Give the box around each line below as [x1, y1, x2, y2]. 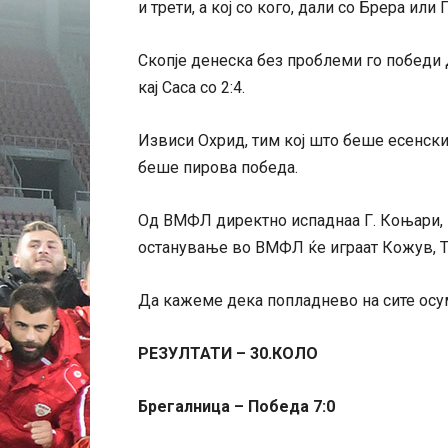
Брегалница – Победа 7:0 [138, 397, 335, 416]
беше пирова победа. [138, 158, 298, 177]
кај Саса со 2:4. [138, 78, 245, 97]
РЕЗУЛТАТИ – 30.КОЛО [138, 344, 318, 363]
